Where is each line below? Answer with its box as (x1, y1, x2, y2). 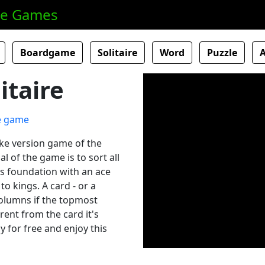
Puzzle (207, 46, 237, 59)
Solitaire (98, 46, 137, 59)
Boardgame (20, 46, 75, 59)
